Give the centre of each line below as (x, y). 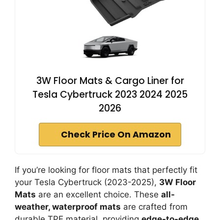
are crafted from (154, 206)
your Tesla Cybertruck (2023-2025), (87, 182)
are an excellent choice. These (98, 194)
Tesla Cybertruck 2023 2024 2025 (110, 94)
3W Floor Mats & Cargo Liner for (110, 81)
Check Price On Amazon (116, 134)
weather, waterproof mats (68, 206)
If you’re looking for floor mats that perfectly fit (106, 170)
